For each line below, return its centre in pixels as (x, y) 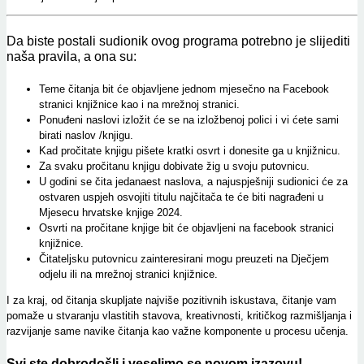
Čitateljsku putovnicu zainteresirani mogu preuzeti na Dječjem (184, 259)
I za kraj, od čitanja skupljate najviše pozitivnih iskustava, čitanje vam (171, 301)
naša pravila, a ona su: (71, 56)
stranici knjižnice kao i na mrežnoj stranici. (139, 105)
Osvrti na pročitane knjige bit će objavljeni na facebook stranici (186, 228)
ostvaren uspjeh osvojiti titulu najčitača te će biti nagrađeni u (181, 197)
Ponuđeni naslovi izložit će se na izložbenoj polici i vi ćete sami (189, 120)
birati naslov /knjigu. (86, 136)
